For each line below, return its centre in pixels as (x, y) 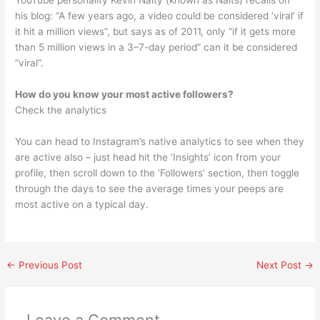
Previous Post (49, 265)
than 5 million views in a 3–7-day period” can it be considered (156, 47)
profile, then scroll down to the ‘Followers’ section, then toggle (157, 172)
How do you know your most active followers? (125, 95)
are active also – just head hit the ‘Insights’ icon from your (148, 157)
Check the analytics (61, 110)
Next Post (280, 265)
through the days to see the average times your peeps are (150, 188)
